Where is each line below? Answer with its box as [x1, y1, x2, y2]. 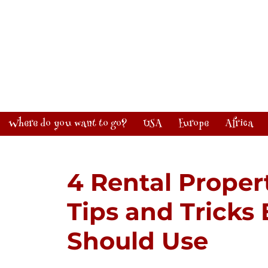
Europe [178, 115, 209, 133]
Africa [224, 115, 253, 133]
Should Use [67, 226, 209, 255]
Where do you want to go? [8, 115, 127, 133]
